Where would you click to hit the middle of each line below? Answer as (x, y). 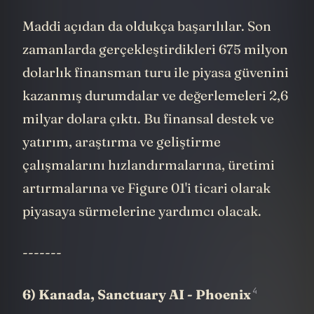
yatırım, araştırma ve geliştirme (122, 162)
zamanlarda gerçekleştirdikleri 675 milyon (155, 70)
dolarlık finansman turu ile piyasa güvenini (156, 93)
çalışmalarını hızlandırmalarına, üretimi (149, 185)
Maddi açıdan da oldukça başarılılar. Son (147, 47)
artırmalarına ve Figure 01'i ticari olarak (146, 209)
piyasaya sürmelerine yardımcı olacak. (142, 232)
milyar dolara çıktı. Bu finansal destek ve (148, 139)
